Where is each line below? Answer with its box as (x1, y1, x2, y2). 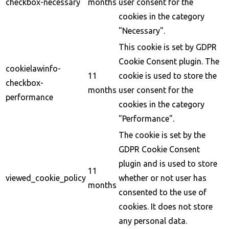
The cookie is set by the (119, 130, 205, 140)
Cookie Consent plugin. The (119, 56, 219, 66)
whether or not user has (119, 173, 207, 182)
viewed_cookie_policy (6, 173, 86, 182)
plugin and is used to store (119, 158, 217, 168)
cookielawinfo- (6, 63, 61, 73)
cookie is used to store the (119, 71, 217, 80)
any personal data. (119, 216, 187, 225)
